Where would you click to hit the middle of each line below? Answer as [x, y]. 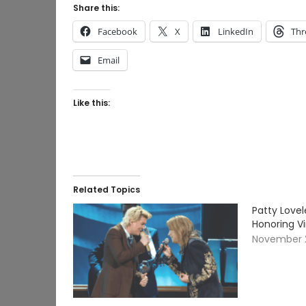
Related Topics [107, 190]
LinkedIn [236, 32]
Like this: [92, 103]
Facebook [117, 32]
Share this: [96, 8]
